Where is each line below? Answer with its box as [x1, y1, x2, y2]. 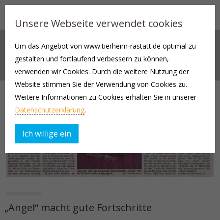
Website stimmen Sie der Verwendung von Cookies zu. [15, 80, 187, 89]
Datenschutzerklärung [15, 105, 84, 114]
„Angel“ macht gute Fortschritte [4, 200, 152, 214]
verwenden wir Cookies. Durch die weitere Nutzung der [15, 67, 189, 76]
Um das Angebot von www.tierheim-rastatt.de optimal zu [15, 41, 196, 51]
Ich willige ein [22, 128, 71, 139]
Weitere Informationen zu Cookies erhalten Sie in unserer [15, 92, 196, 102]
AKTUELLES [6, 43, 50, 54]
